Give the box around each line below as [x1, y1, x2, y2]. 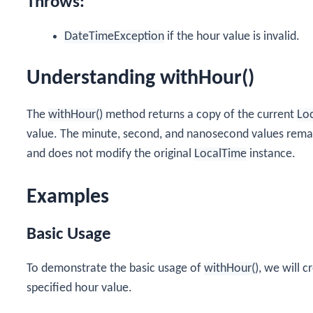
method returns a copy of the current [103, 108, 297, 122]
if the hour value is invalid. [164, 30, 300, 44]
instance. [247, 147, 296, 161]
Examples [27, 186, 109, 208]
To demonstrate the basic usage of [27, 261, 204, 275]
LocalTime [194, 147, 247, 161]
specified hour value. [27, 281, 132, 295]
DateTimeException [64, 30, 164, 44]
